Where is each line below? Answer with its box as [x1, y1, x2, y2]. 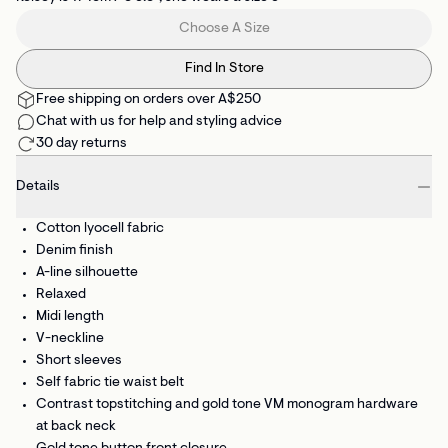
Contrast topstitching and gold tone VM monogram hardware [36, 398, 418, 413]
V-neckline [36, 332, 104, 347]
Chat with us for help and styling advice [36, 115, 282, 130]
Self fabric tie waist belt [36, 376, 184, 391]
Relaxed [36, 288, 86, 303]
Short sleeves [36, 354, 122, 369]
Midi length [36, 310, 104, 325]
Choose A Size [178, 22, 270, 37]
